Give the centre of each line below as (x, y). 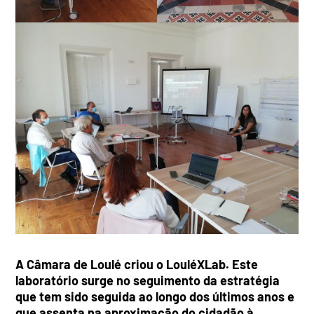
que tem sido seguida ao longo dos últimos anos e (155, 296)
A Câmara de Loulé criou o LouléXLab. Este (137, 264)
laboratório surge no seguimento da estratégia (148, 280)
